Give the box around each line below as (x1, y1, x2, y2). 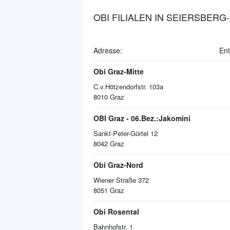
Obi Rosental (93, 206, 139, 217)
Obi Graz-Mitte (93, 66, 144, 76)
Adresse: (93, 45, 122, 55)
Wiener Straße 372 (93, 175, 149, 185)
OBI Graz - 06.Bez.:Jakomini (93, 113, 190, 123)
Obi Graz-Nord (93, 160, 143, 170)
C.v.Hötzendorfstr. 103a (93, 82, 163, 91)
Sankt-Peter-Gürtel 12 (93, 128, 158, 138)
